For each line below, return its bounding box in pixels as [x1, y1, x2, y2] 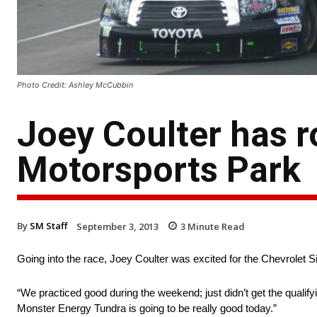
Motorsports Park [17, 149, 301, 190]
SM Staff [30, 219, 67, 232]
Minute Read [185, 219, 245, 233]
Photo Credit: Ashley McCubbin [17, 79, 133, 90]
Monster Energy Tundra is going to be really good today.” [17, 302, 277, 315]
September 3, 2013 [76, 219, 158, 233]
